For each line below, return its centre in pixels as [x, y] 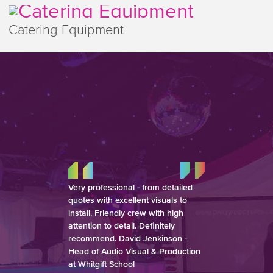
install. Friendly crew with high [126, 213]
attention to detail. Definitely [122, 226]
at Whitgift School [101, 264]
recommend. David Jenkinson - [128, 239]
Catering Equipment [66, 31]
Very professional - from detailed [130, 187]
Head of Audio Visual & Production [134, 251]
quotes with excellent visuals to [128, 200]
